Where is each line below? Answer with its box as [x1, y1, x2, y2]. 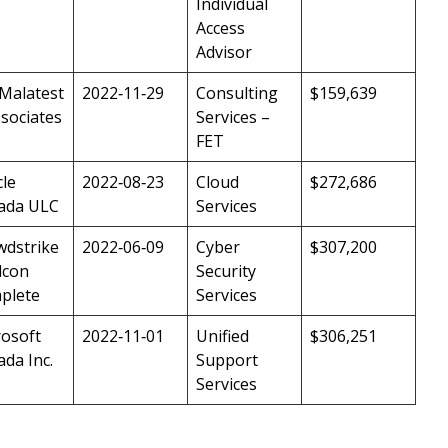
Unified [196, 325, 249, 348]
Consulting [196, 82, 278, 105]
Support [196, 349, 258, 372]
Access [196, 17, 245, 40]
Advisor [196, 41, 252, 64]
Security [196, 260, 256, 283]
